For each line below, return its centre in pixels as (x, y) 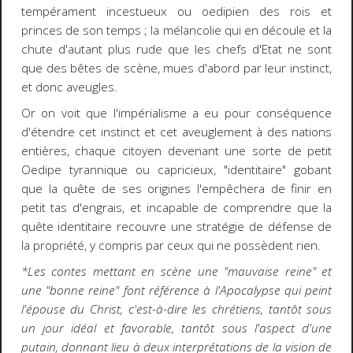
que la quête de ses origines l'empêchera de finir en (176, 189)
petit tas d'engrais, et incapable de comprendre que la (176, 208)
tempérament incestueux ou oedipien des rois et (176, 12)
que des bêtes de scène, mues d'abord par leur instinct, (176, 69)
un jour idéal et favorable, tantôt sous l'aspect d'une (176, 328)
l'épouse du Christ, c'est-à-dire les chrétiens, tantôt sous (176, 309)
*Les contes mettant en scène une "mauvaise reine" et (176, 271)
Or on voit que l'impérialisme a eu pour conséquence (176, 113)
